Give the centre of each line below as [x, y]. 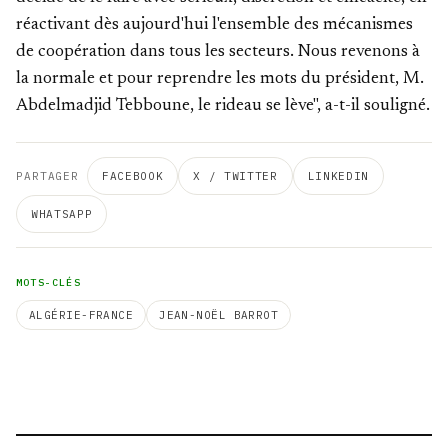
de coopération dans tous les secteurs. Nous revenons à [218, 52]
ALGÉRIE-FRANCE [81, 315]
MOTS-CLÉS [48, 282]
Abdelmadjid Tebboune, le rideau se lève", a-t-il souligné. [223, 106]
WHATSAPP [62, 214]
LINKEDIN [338, 176]
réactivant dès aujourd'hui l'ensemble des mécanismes [214, 25]
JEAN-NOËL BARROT [219, 315]
